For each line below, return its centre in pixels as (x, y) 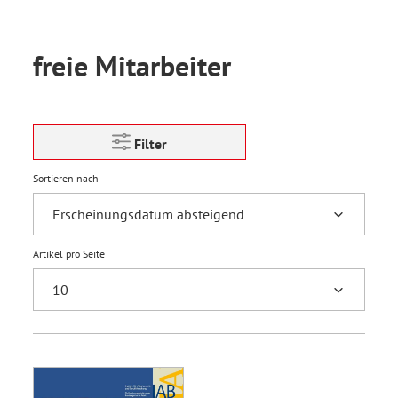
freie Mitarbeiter (132, 66)
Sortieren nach (66, 178)
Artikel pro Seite (69, 254)
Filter (151, 144)
